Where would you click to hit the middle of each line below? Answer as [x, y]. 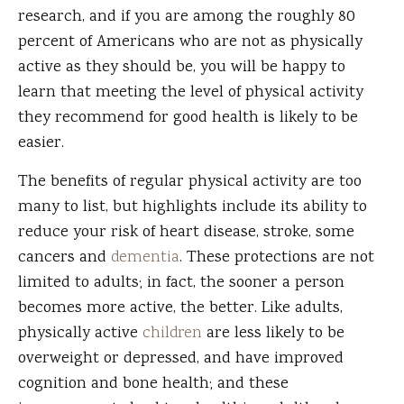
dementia [145, 258]
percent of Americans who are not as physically [190, 43]
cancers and [64, 258]
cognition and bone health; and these [153, 385]
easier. [41, 144]
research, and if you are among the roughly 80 [187, 18]
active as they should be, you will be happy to [182, 68]
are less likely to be [273, 334]
